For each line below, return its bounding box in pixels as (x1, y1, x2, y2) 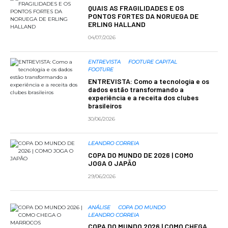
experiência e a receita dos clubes (88, 93, 198, 102)
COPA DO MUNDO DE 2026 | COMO (88, 150, 193, 159)
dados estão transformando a (88, 84, 184, 94)
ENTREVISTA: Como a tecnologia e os (88, 76, 209, 85)
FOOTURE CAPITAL (128, 59, 177, 66)
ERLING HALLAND (88, 19, 146, 28)
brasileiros (88, 101, 122, 110)
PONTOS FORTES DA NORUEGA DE (88, 11, 198, 20)
